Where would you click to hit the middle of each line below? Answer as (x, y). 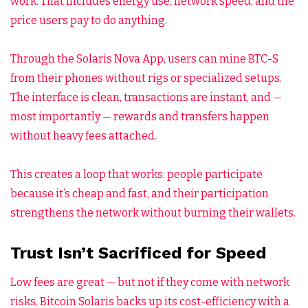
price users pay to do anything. (89, 20)
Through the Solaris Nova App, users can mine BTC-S (144, 58)
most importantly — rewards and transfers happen (140, 116)
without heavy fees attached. (84, 135)
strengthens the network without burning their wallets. (153, 212)
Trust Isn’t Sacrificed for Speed (138, 253)
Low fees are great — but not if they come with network (150, 282)
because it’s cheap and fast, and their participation (140, 193)
